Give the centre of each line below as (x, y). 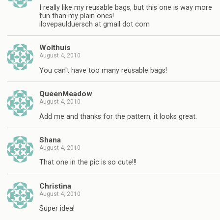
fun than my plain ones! (77, 16)
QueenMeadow (66, 94)
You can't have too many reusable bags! (103, 70)
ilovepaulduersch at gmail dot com (95, 25)
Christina (55, 186)
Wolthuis (55, 48)
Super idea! (57, 209)
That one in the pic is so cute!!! (88, 163)
